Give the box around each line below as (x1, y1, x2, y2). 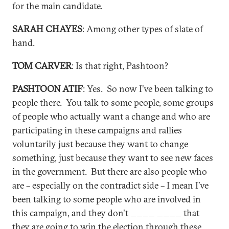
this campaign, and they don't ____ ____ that (12, 207, 199, 219)
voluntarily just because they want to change (12, 138, 188, 150)
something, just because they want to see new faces (12, 152, 213, 164)
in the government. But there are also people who (12, 166, 207, 177)
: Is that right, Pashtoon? (72, 60, 168, 72)
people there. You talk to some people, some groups (12, 97, 214, 108)
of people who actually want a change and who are (12, 110, 210, 122)
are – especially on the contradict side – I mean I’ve (12, 179, 209, 191)
